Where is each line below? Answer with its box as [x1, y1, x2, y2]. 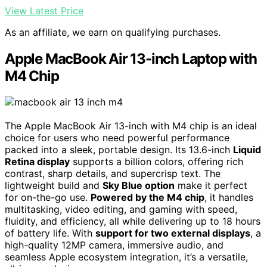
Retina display [5, 156, 70, 168]
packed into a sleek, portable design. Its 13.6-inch [5, 144, 233, 156]
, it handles [204, 191, 253, 204]
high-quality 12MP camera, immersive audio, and [5, 239, 223, 252]
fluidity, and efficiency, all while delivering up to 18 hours [5, 215, 260, 228]
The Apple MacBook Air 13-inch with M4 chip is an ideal [5, 120, 257, 132]
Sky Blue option [103, 179, 175, 192]
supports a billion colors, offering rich [70, 156, 243, 168]
